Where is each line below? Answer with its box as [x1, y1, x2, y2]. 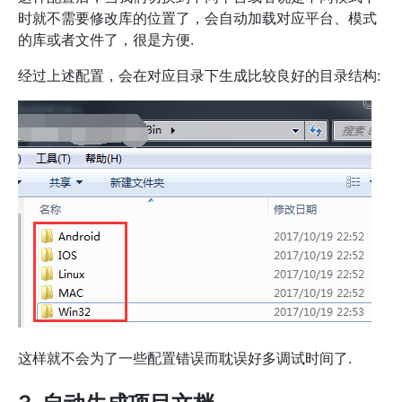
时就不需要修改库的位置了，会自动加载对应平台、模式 [18, 9, 377, 28]
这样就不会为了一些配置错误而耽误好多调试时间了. [18, 349, 352, 368]
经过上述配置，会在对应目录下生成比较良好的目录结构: [18, 66, 380, 85]
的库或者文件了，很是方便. [18, 31, 194, 49]
